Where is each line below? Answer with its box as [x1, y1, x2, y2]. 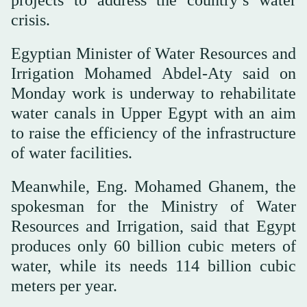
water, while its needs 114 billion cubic [11, 256, 296, 275]
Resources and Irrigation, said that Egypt [11, 217, 296, 235]
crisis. [11, 10, 50, 29]
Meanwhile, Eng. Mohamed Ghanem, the [11, 177, 296, 195]
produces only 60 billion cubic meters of [11, 236, 296, 255]
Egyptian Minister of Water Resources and [11, 44, 296, 62]
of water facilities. [11, 143, 132, 162]
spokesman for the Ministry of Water [11, 197, 296, 215]
